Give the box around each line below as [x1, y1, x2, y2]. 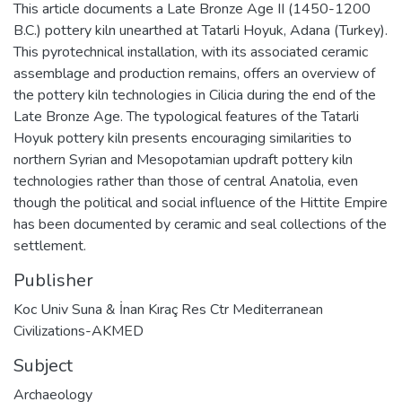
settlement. [13, 235, 86, 256]
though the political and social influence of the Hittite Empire [13, 192, 388, 213]
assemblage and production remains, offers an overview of [13, 63, 375, 83]
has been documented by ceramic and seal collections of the [13, 214, 387, 234]
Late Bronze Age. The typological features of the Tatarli [13, 106, 359, 127]
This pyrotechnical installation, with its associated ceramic [13, 41, 368, 62]
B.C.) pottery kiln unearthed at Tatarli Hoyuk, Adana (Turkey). [13, 20, 388, 40]
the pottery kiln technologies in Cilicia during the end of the [13, 84, 376, 105]
